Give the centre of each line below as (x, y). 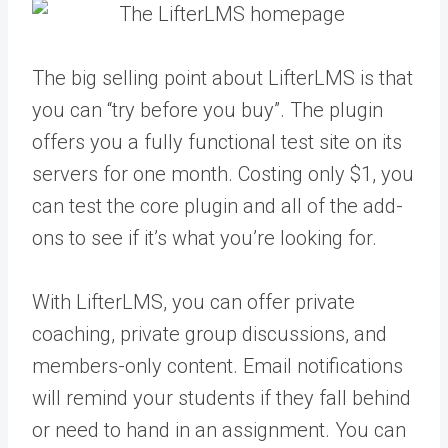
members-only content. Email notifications (217, 366)
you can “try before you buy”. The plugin (207, 110)
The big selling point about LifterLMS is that (222, 78)
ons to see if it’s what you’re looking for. (204, 238)
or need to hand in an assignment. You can (219, 430)
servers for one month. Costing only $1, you (223, 174)
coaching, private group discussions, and (209, 334)
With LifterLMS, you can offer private (193, 302)
